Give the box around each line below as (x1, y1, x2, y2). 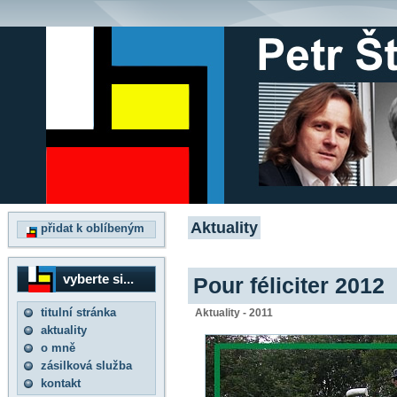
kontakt (41, 377, 81, 390)
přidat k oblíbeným (37, 222, 144, 235)
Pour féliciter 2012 (193, 273, 385, 298)
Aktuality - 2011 (195, 307, 273, 320)
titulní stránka (41, 306, 116, 319)
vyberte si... (63, 271, 134, 286)
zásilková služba (41, 359, 132, 372)
